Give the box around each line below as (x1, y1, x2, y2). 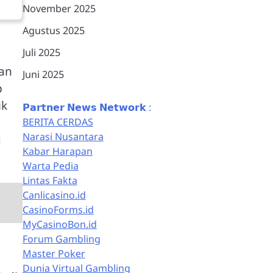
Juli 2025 (22, 46, 60, 59)
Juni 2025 (22, 68, 64, 81)
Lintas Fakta (22, 174, 77, 187)
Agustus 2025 (22, 24, 85, 37)
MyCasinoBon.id (22, 218, 97, 231)
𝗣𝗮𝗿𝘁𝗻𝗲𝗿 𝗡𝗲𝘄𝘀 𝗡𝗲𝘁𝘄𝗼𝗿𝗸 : (22, 101, 151, 114)
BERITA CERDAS (22, 115, 93, 129)
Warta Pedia (22, 159, 79, 172)
